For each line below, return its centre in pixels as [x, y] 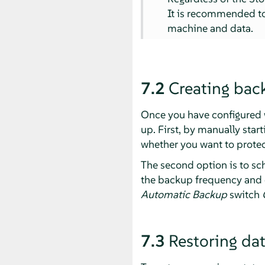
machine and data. [211, 28]
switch [244, 194]
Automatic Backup [184, 194]
